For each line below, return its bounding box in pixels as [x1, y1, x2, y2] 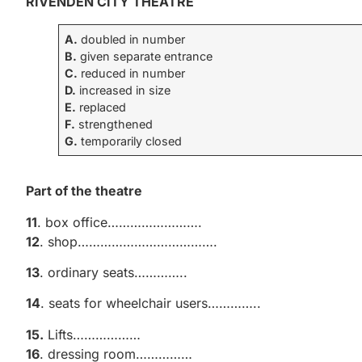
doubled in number [78, 32, 186, 47]
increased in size [76, 83, 171, 98]
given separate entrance [77, 49, 213, 64]
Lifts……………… [44, 326, 141, 343]
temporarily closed [78, 134, 183, 149]
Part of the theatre [26, 183, 142, 200]
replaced [76, 100, 127, 115]
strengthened [75, 117, 154, 132]
